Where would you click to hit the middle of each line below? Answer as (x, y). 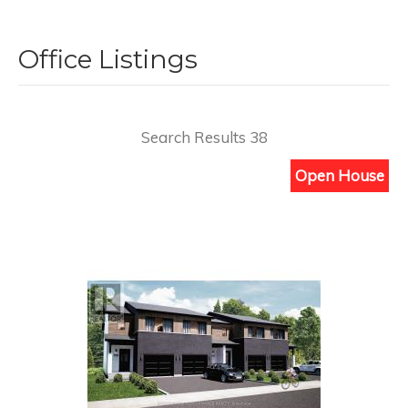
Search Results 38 (204, 137)
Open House (340, 175)
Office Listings (108, 59)
